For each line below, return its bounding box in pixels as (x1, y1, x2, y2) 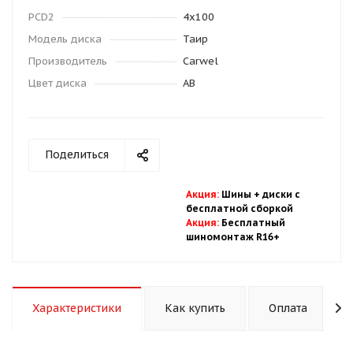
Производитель (28, 54, 107, 68)
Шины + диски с (221, 188, 300, 200)
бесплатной (186, 202, 251, 214)
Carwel (183, 54, 218, 68)
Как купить (165, 300, 225, 315)
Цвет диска (28, 76, 87, 90)
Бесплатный (221, 216, 285, 229)
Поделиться (45, 147, 109, 162)
